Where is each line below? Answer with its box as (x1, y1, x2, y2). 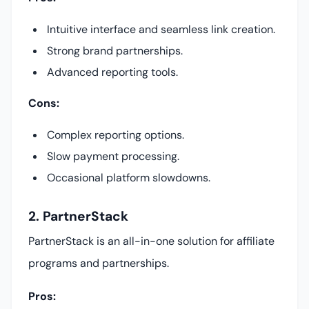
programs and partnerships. (28, 255, 169, 270)
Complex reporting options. (47, 128, 185, 143)
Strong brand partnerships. (47, 43, 183, 59)
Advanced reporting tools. (47, 65, 179, 80)
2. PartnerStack (28, 208, 128, 226)
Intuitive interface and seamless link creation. (47, 22, 276, 37)
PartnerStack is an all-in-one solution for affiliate (28, 233, 275, 248)
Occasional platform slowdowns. (47, 170, 211, 186)
